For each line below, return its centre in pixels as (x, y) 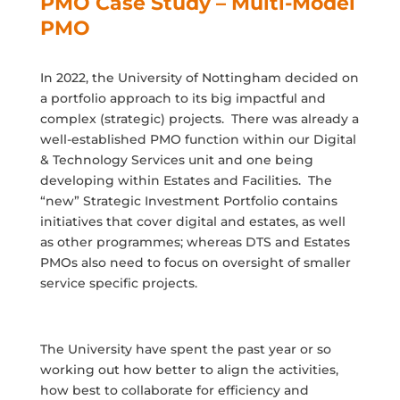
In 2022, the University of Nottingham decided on (199, 77)
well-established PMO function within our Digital (198, 139)
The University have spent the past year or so (185, 349)
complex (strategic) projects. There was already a (199, 118)
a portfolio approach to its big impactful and (183, 98)
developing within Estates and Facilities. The (186, 180)
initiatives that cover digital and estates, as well (192, 221)
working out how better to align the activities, (189, 369)
